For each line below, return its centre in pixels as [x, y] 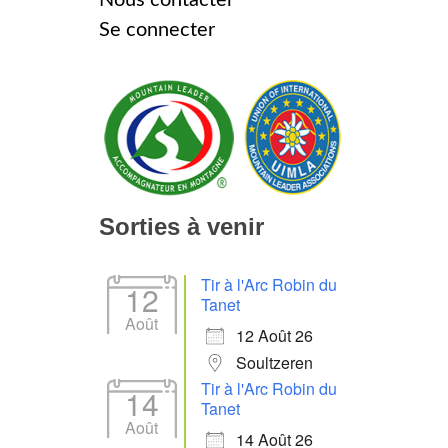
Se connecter [157, 29]
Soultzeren [274, 362]
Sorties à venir [181, 226]
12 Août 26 [274, 335]
